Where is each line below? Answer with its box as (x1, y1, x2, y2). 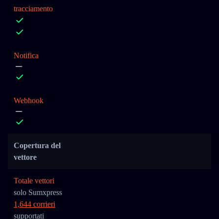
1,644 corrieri (14, 200, 55, 208)
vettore (14, 153, 37, 161)
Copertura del (14, 141, 61, 150)
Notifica (14, 51, 39, 60)
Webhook (14, 96, 44, 105)
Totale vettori (14, 176, 54, 185)
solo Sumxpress (14, 188, 62, 197)
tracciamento (14, 4, 53, 13)
